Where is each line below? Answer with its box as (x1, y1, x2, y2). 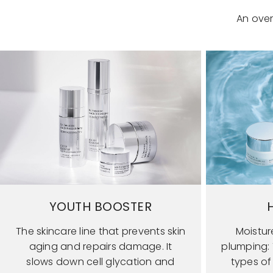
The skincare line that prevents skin (16, 224, 185, 238)
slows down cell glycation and (26, 254, 175, 269)
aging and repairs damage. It (29, 239, 172, 253)
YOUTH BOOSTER (49, 197, 152, 215)
